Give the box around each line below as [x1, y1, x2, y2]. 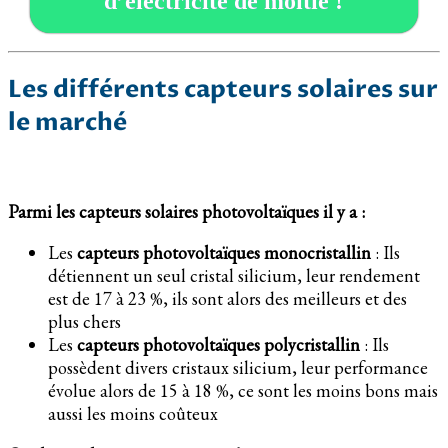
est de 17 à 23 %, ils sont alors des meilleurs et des [48, 286, 407, 310]
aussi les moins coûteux [48, 401, 218, 425]
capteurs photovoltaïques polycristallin [77, 332, 360, 356]
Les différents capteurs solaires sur [8, 72, 438, 106]
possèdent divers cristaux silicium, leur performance [48, 355, 428, 379]
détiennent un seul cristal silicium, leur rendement [48, 263, 420, 287]
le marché [8, 105, 127, 139]
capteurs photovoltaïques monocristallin [77, 240, 371, 264]
